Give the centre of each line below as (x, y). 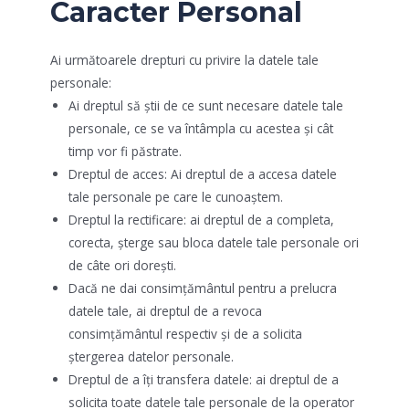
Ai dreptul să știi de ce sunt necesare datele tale (206, 105)
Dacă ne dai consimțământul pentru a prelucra (203, 288)
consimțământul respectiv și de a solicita (185, 333)
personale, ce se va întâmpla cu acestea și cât (201, 128)
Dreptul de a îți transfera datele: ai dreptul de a (204, 379)
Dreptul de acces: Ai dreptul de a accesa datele (203, 173)
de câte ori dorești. (122, 265)
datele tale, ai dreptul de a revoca (165, 310)
